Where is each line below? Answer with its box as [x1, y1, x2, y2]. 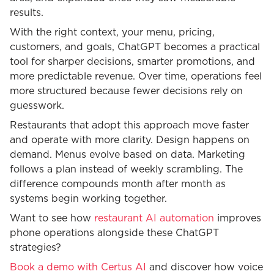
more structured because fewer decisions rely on [10, 86, 243, 97]
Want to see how [10, 213, 94, 224]
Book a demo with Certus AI [10, 262, 146, 273]
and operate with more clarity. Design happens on [10, 135, 250, 146]
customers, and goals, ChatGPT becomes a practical [10, 42, 260, 53]
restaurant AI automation [94, 213, 217, 224]
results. [10, 8, 46, 18]
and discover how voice [146, 262, 263, 273]
